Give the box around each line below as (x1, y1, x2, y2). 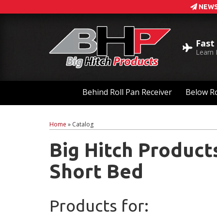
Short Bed (49, 160, 143, 183)
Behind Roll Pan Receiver (82, 87, 172, 98)
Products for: (49, 196, 149, 215)
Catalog (72, 120, 93, 129)
